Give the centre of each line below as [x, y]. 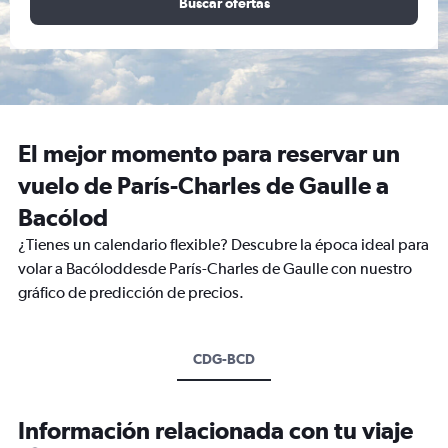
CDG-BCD [224, 359]
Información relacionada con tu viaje [215, 430]
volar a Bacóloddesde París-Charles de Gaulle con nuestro [215, 268]
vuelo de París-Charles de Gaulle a [203, 185]
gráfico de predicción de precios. [131, 292]
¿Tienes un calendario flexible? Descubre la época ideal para [223, 244]
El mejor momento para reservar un [209, 153]
